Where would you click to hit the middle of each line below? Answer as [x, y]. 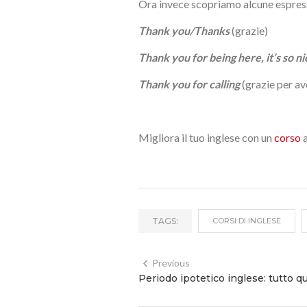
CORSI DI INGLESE [247, 220]
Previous [171, 262]
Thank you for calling [189, 84]
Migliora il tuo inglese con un [206, 137]
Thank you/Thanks [184, 30]
